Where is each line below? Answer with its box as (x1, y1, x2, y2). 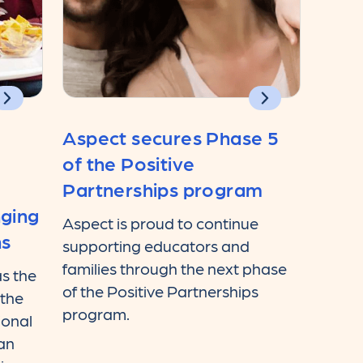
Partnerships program (62, 176, 263, 200)
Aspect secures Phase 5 (62, 124, 280, 148)
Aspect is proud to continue (62, 213, 259, 233)
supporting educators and (62, 236, 250, 256)
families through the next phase (62, 258, 288, 279)
